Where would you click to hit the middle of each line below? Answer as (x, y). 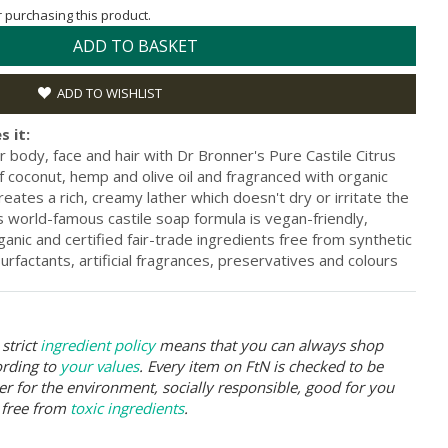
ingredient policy (97, 344)
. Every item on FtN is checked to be (261, 365)
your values (99, 365)
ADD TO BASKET (135, 45)
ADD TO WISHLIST (109, 92)
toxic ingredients (127, 407)
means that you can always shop (269, 344)
